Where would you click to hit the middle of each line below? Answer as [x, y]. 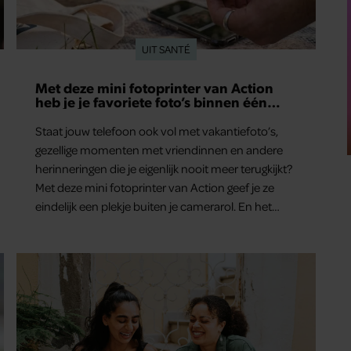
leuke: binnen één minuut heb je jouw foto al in [156, 225]
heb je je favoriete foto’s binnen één [152, 101]
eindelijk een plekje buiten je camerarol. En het [154, 206]
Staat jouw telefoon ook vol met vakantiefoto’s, [157, 131]
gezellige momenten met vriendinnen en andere [159, 150]
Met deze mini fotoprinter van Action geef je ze [155, 187]
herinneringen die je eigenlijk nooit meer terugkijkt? [164, 168]
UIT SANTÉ [166, 49]
